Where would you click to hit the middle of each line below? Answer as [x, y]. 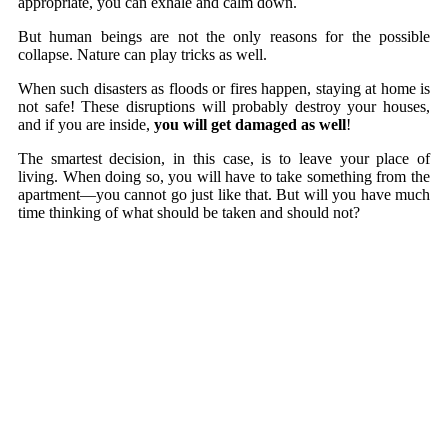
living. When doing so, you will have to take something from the [224, 177]
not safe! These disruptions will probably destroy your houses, [224, 107]
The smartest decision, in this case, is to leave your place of [224, 159]
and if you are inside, [86, 125]
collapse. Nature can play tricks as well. [142, 55]
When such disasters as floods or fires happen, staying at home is [224, 89]
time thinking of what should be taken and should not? [189, 213]
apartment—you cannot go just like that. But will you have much [224, 195]
